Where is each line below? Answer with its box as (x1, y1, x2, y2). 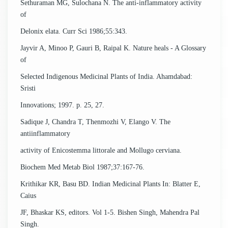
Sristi (20, 84, 36, 92)
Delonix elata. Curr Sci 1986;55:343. (20, 27, 127, 35)
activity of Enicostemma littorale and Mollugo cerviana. (20, 146, 182, 154)
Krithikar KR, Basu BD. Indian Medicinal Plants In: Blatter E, (20, 180, 201, 188)
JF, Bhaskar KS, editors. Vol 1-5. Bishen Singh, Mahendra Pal (20, 208, 199, 216)
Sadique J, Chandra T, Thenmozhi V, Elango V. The (20, 118, 170, 126)
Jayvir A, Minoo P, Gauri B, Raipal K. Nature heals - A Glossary (20, 44, 206, 52)
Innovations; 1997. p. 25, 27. (20, 101, 104, 109)
